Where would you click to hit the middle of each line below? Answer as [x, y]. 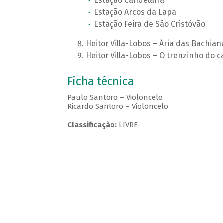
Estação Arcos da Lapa [135, 12]
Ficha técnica [100, 82]
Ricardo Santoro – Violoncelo [117, 106]
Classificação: [92, 125]
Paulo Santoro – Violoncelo [115, 97]
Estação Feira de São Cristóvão [149, 24]
